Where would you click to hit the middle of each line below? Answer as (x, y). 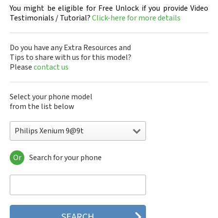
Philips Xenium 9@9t (49, 131)
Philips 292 (28, 207)
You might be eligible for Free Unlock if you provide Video (109, 8)
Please (22, 67)
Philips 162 (28, 178)
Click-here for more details (136, 18)
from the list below (42, 107)
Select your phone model (51, 97)
